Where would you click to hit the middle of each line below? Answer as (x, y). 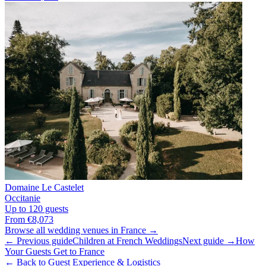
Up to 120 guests (37, 209)
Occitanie (23, 198)
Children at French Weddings (127, 241)
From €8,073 (29, 220)
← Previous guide (39, 241)
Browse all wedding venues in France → (81, 230)
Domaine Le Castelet (44, 188)
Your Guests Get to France (55, 252)
